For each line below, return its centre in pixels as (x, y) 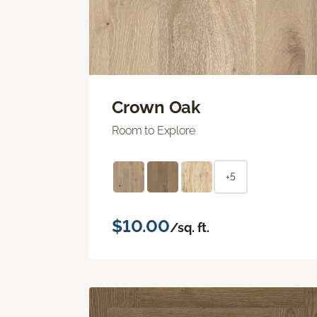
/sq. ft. (190, 227)
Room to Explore (154, 130)
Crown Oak (156, 107)
